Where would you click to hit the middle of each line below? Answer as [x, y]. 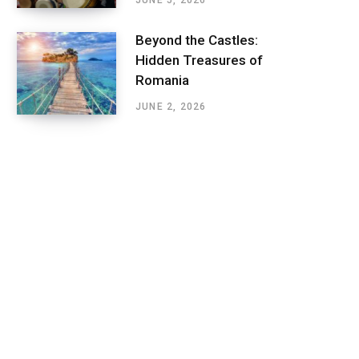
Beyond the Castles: [197, 40]
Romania [162, 81]
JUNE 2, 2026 [171, 107]
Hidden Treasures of [199, 61]
